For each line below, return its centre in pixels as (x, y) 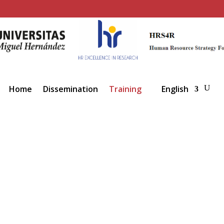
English (175, 89)
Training (125, 89)
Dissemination (70, 89)
